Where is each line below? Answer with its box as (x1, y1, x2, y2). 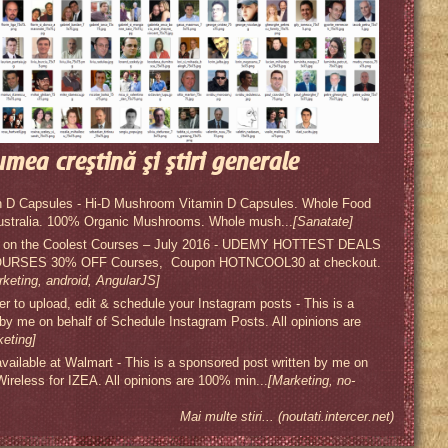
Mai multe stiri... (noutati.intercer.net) (180, 409, 394, 424)
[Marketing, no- (268, 373, 355, 388)
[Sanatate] (293, 214, 353, 229)
